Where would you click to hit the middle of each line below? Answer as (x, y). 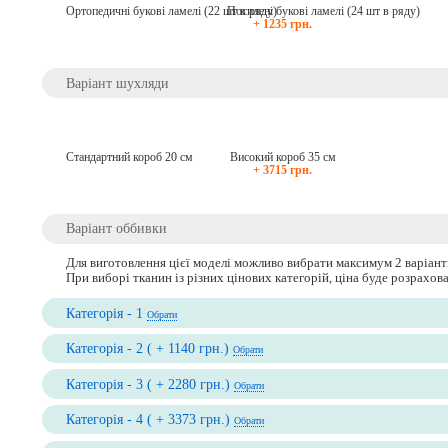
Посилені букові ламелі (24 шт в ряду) (324, 11)
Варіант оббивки (117, 228)
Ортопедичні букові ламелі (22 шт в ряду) (172, 11)
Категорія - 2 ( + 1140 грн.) (150, 348)
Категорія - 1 (107, 312)
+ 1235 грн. (283, 24)
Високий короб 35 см (282, 156)
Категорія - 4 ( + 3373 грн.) (150, 419)
